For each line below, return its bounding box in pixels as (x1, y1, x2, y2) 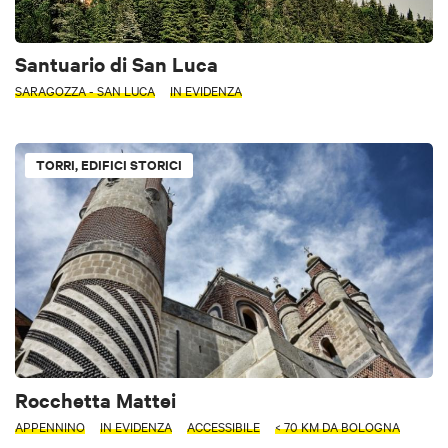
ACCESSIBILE (187, 416, 260, 435)
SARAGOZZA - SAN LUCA (15, 81, 155, 100)
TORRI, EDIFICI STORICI (36, 155, 182, 175)
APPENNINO (15, 416, 85, 435)
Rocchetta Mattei (15, 385, 176, 413)
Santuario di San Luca (15, 50, 218, 78)
